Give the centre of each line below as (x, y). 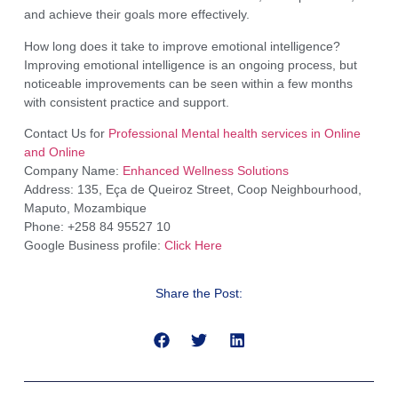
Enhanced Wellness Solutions (205, 171)
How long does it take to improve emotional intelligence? (182, 46)
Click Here (195, 246)
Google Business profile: (94, 246)
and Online (54, 152)
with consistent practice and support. (126, 102)
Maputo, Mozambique (85, 208)
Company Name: (73, 171)
